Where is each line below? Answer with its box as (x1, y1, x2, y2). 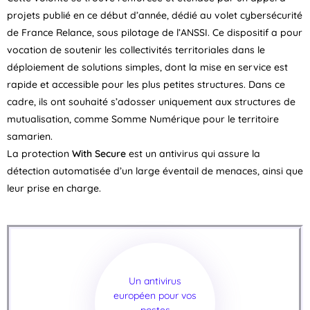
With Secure (72, 147, 126, 160)
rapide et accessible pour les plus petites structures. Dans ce (7, 78, 285, 91)
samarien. (7, 130, 53, 143)
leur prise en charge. (7, 182, 101, 194)
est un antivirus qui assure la (126, 147, 260, 160)
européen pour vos (113, 289, 197, 302)
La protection (7, 147, 72, 160)
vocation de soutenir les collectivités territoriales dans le (7, 44, 265, 56)
